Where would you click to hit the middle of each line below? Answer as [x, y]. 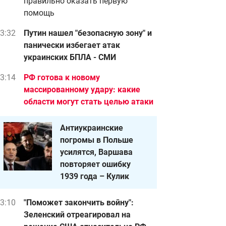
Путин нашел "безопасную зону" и [88, 33]
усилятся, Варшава [96, 152]
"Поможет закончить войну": [79, 203]
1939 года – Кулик [95, 176]
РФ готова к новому [62, 77]
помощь [39, 13]
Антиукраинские [92, 128]
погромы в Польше [97, 140]
